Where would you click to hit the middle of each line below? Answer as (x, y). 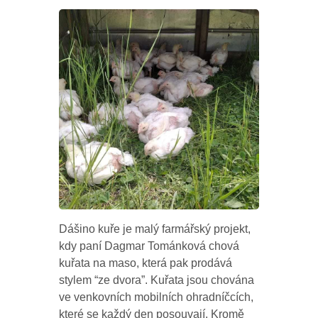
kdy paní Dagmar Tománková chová (149, 246)
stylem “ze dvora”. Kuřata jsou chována (157, 280)
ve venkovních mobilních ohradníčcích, (157, 297)
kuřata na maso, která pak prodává (146, 263)
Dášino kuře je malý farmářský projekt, (155, 229)
